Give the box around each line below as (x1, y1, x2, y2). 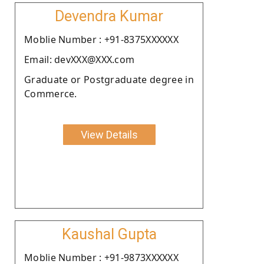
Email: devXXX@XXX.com (24, 52, 135, 66)
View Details (80, 128, 138, 141)
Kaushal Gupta (61, 225, 157, 243)
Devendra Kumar (55, 7, 163, 25)
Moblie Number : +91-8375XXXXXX (24, 32, 179, 46)
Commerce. (24, 87, 77, 100)
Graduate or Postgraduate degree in (24, 72, 194, 86)
